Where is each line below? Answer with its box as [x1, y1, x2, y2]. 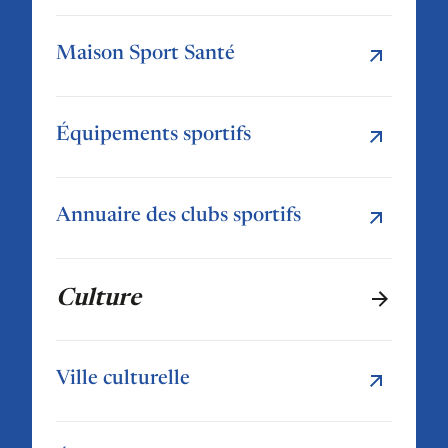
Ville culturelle [56, 368, 190, 389]
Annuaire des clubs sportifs [56, 205, 301, 226]
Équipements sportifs [56, 124, 251, 145]
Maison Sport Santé [56, 43, 235, 64]
